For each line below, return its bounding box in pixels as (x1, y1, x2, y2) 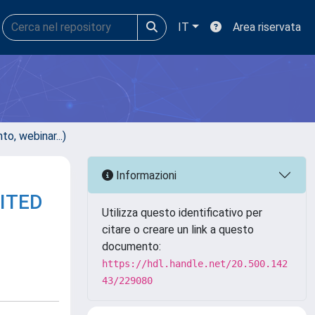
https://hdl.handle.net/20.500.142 (102, 258, 288, 269)
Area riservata (233, 20, 301, 34)
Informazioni (113, 168, 176, 182)
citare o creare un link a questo (102, 223, 254, 236)
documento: (102, 240, 161, 253)
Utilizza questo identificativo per (102, 206, 262, 219)
